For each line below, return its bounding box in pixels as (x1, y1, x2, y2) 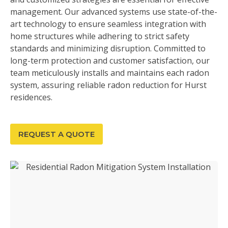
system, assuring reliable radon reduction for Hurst (10, 79, 207, 91)
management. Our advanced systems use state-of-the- (10, 6, 217, 17)
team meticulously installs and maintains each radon (10, 67, 209, 78)
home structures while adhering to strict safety (10, 31, 189, 42)
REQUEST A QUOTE (18, 129, 95, 139)
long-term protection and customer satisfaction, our (10, 55, 210, 66)
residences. (10, 92, 52, 103)
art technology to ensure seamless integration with (10, 18, 206, 30)
